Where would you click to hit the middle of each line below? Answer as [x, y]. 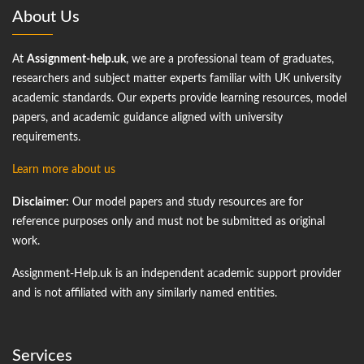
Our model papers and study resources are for [186, 202]
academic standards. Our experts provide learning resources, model [180, 98]
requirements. [46, 137]
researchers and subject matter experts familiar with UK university [177, 78]
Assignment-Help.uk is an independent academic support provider [177, 273]
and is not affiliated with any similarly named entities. [145, 293]
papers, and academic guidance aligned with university [147, 117]
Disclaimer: [41, 202]
